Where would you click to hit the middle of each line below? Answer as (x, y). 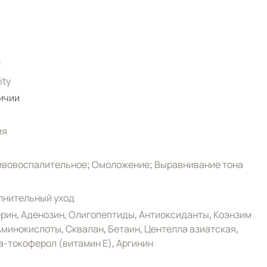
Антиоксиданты (174, 214)
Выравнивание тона (198, 164)
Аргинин (134, 243)
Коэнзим (232, 214)
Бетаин (124, 229)
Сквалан (84, 229)
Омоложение (120, 164)
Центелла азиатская (190, 229)
